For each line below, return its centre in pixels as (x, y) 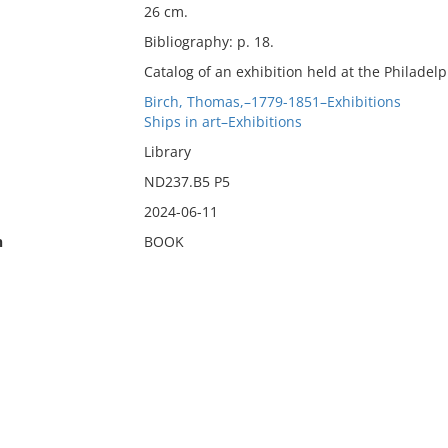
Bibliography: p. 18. (208, 41)
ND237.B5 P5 (186, 181)
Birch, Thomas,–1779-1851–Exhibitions (272, 101)
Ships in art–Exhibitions (222, 121)
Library (167, 151)
